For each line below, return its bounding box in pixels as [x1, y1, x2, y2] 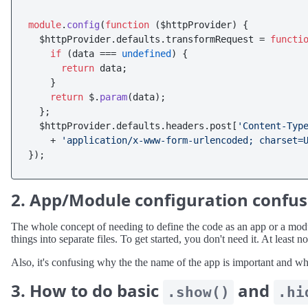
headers [166, 120, 204, 131]
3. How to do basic [11, 279, 163, 302]
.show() [167, 284, 230, 300]
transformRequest [166, 34, 254, 45]
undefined [122, 48, 171, 59]
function [105, 19, 149, 30]
